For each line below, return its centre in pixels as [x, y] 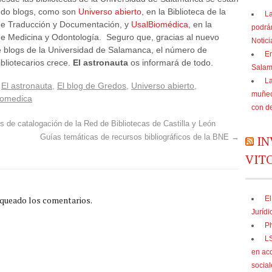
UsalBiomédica [160, 25]
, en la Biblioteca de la [184, 12]
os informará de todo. [171, 63]
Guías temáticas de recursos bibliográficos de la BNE [136, 137]
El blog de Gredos [92, 85]
